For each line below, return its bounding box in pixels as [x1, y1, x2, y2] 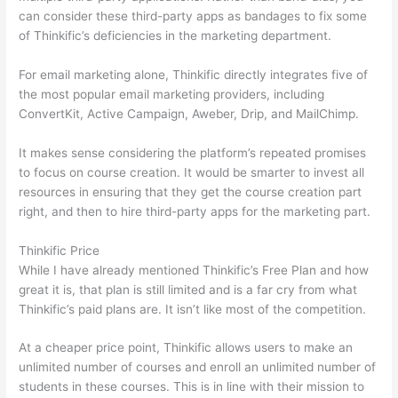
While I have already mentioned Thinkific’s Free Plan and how [19, 262, 370, 277]
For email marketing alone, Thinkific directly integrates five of [19, 67, 369, 82]
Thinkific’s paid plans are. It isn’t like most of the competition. [19, 301, 367, 316]
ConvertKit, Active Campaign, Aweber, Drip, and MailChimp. [19, 106, 360, 121]
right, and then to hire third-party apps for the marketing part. [19, 203, 371, 219]
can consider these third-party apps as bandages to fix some [19, 8, 368, 23]
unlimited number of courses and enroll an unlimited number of [19, 360, 377, 375]
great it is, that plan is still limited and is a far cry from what [19, 282, 358, 297]
